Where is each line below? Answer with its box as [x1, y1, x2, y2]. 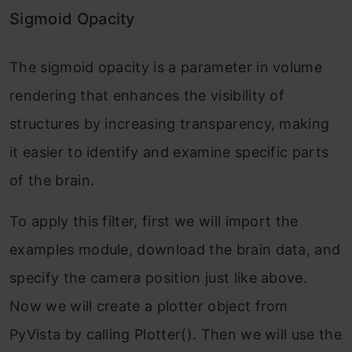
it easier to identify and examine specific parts [9, 143, 329, 160]
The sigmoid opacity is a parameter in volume [9, 58, 323, 75]
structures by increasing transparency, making [9, 115, 330, 132]
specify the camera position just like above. [9, 269, 308, 286]
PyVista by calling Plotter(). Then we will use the [9, 325, 343, 343]
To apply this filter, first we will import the [9, 212, 299, 229]
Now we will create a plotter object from [9, 297, 288, 314]
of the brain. [9, 171, 95, 189]
